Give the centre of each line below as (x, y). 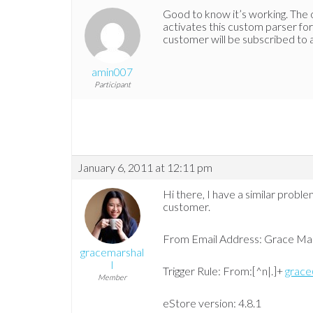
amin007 (112, 72)
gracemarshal (112, 252)
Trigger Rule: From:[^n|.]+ (224, 271)
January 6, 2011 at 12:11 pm (145, 168)
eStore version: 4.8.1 (212, 303)
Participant (112, 85)
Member (112, 277)
